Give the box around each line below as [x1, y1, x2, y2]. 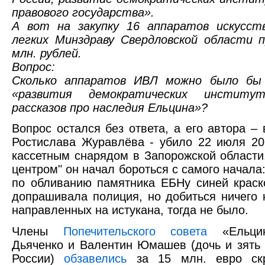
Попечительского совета [63, 225, 207, 238]
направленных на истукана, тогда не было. [12, 203, 248, 217]
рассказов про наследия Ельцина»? [12, 101, 208, 114]
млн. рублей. [12, 46, 82, 60]
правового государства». [12, 5, 154, 19]
